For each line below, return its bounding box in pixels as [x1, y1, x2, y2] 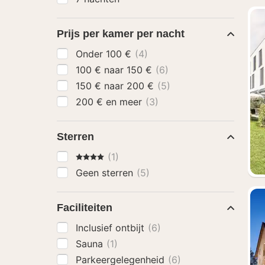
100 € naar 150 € [127, 64, 155, 76]
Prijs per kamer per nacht [57, 28, 185, 40]
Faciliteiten [57, 202, 112, 214]
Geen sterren [76, 167, 136, 179]
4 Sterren [75, 150, 117, 162]
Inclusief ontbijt [76, 222, 147, 234]
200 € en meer [106, 96, 145, 108]
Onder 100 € [106, 48, 134, 60]
